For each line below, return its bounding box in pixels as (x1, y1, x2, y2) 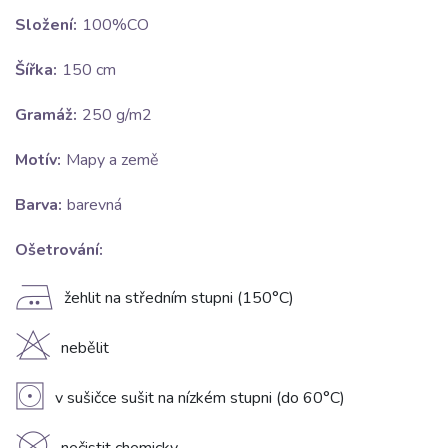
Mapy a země (66, 149, 159, 172)
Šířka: (15, 59, 57, 82)
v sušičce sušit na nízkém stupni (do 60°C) (55, 387, 345, 410)
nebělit (61, 337, 109, 360)
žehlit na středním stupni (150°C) (64, 287, 294, 310)
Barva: (15, 194, 62, 217)
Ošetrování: (15, 239, 103, 262)
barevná (67, 194, 122, 217)
